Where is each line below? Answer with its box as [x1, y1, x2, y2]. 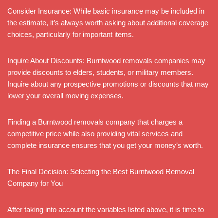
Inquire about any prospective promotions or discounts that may [7, 79, 209, 88]
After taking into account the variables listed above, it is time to [7, 205, 204, 214]
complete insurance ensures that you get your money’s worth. [7, 141, 203, 149]
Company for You [7, 179, 63, 187]
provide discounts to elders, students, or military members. [7, 68, 193, 76]
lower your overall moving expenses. [7, 91, 124, 100]
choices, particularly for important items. [7, 30, 134, 38]
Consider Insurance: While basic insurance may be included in [7, 6, 204, 15]
